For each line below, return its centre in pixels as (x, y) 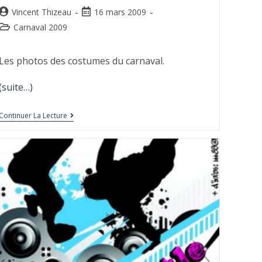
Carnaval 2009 (40, 27)
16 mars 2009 (120, 12)
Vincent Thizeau (41, 12)
